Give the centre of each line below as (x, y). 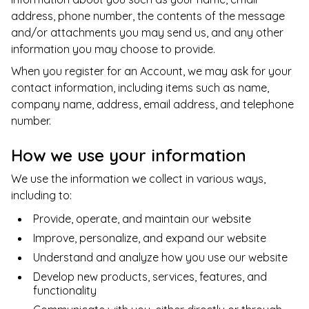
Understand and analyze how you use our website (160, 258)
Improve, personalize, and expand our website (150, 238)
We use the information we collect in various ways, (138, 179)
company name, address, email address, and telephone (152, 104)
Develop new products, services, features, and (150, 277)
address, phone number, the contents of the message (148, 16)
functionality (65, 291)
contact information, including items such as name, (140, 87)
